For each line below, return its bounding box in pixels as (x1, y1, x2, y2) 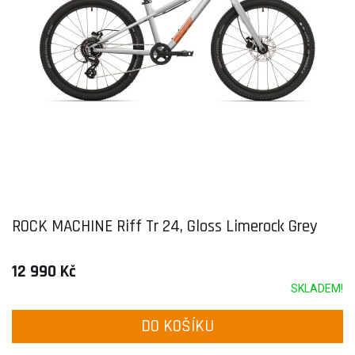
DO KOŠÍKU (141, 315, 214, 337)
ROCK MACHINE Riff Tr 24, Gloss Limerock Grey (12, 216, 318, 237)
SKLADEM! (291, 282, 343, 295)
